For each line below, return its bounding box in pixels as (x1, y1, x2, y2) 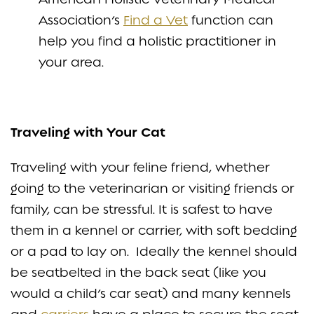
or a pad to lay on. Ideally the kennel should (11, 243, 297, 259)
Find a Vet (123, 12, 188, 27)
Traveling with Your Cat (11, 124, 165, 140)
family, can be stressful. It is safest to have (11, 201, 273, 217)
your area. (39, 54, 111, 69)
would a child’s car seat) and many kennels (11, 285, 291, 301)
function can (188, 12, 273, 27)
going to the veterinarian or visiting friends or (11, 180, 294, 196)
